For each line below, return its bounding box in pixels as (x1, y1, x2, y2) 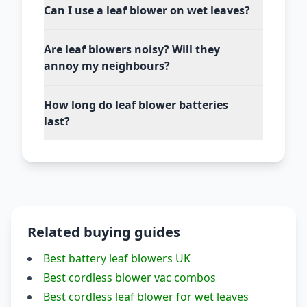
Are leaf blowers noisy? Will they (44, 42, 220, 57)
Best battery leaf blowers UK (43, 251, 191, 266)
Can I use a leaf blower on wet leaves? (44, 3, 250, 18)
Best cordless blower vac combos (43, 270, 216, 285)
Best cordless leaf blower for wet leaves (43, 289, 249, 304)
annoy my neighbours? (44, 58, 170, 73)
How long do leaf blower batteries (44, 97, 228, 112)
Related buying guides (27, 223, 180, 241)
